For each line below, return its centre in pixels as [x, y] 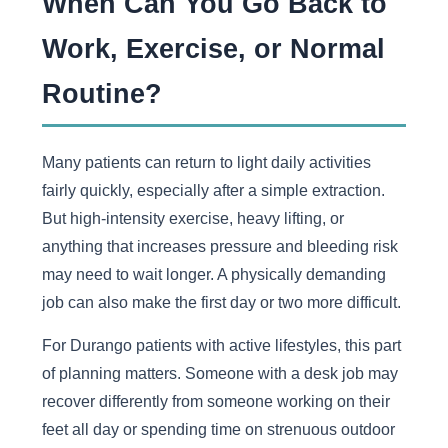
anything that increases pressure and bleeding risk [219, 246]
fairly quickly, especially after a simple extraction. [213, 190]
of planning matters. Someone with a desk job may [219, 373]
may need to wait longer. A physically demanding [213, 274]
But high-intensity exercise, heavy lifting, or [192, 218]
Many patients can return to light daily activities [206, 162]
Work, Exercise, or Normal [213, 49]
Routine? [101, 94]
